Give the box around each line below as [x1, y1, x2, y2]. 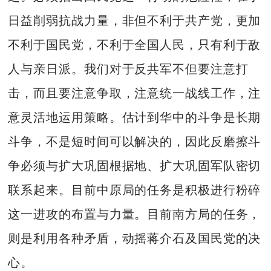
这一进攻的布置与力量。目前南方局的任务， [8, 207, 261, 221]
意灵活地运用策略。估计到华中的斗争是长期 [8, 111, 261, 125]
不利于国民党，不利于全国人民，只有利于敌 [8, 38, 261, 52]
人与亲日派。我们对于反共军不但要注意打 [8, 62, 249, 76]
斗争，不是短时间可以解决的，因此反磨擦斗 [8, 135, 261, 149]
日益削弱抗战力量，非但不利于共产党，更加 [8, 14, 261, 28]
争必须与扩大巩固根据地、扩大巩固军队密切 [8, 159, 261, 173]
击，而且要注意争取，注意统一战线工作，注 [8, 87, 261, 100]
